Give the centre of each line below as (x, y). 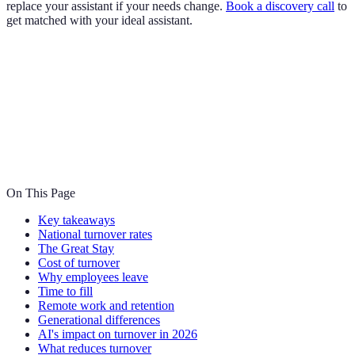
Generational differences (99, 320)
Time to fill (65, 292)
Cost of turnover (79, 263)
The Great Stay (76, 249)
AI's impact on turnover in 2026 (118, 334)
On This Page (41, 193)
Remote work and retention (106, 306)
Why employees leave (93, 277)
